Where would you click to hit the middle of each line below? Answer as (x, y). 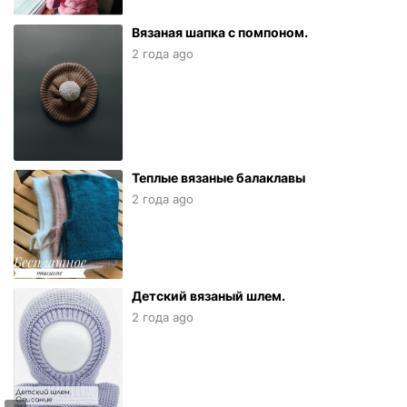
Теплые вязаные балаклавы (218, 178)
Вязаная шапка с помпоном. (220, 33)
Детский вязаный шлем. (208, 296)
